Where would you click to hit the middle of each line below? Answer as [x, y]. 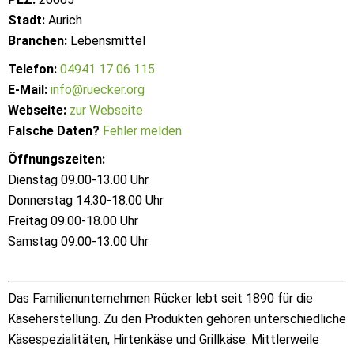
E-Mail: [28, 90]
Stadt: [26, 20]
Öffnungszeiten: [56, 159]
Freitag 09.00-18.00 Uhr [73, 221]
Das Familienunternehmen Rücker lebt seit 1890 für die [160, 298]
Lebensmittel [106, 41]
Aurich [64, 20]
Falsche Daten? [54, 131]
